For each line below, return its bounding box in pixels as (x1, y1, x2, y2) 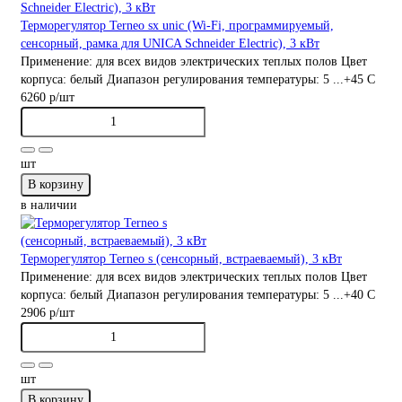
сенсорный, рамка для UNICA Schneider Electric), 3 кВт (21, 36, 319, 50)
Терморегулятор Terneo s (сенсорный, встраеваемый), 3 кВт (21, 251, 342, 266)
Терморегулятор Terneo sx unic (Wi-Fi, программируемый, (21, 18, 334, 32)
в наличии (21, 197, 77, 212)
